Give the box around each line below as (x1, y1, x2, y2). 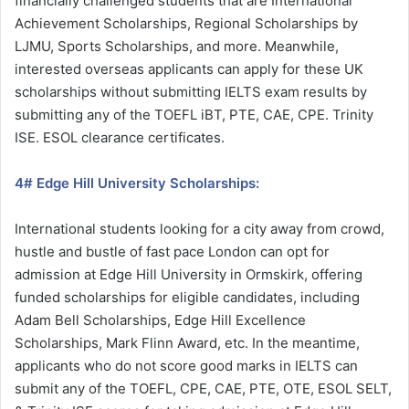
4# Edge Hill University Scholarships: (15, 173, 259, 192)
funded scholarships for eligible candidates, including (15, 288, 360, 306)
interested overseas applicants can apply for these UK (15, 59, 363, 78)
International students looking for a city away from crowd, (15, 219, 384, 237)
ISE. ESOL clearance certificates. (15, 128, 225, 146)
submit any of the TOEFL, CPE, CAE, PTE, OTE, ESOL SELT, (15, 379, 392, 397)
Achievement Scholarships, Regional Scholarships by (15, 14, 358, 32)
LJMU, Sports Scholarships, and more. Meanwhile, (15, 37, 339, 55)
